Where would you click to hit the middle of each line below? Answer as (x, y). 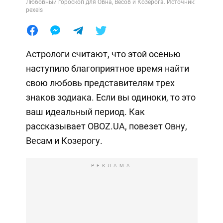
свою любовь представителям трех (100, 83)
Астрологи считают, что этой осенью (103, 54)
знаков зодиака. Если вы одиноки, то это (111, 97)
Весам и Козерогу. (64, 140)
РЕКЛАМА (111, 165)
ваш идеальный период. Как (85, 111)
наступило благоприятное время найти (107, 68)
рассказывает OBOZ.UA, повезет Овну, (106, 126)
